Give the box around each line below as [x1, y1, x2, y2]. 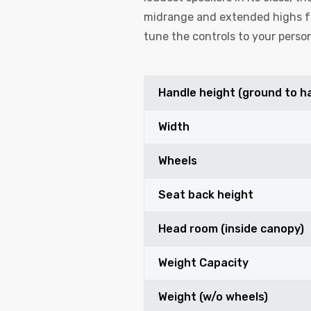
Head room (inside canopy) [158, 222, 304, 236]
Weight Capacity [158, 256, 249, 270]
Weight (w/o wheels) [158, 290, 268, 304]
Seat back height [158, 188, 253, 202]
